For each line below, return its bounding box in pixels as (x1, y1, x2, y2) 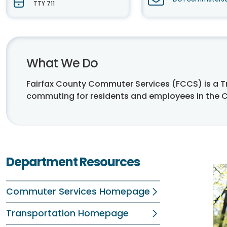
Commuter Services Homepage (6, 185, 150, 198)
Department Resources (6, 154, 140, 170)
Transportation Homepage (6, 207, 129, 219)
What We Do (26, 55, 98, 71)
